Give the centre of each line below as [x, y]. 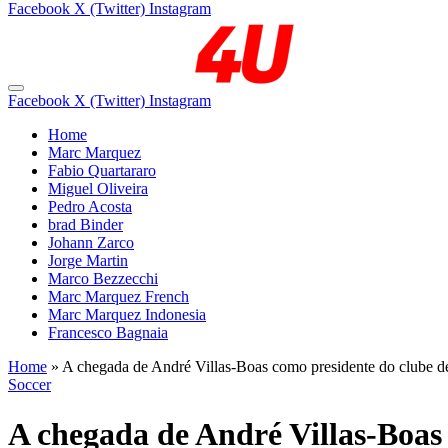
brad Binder [85, 225]
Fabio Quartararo [102, 171]
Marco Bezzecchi [103, 279]
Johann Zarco [91, 243]
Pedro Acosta [90, 207]
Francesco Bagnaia [108, 333]
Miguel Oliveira [98, 189]
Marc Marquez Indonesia [127, 315]
